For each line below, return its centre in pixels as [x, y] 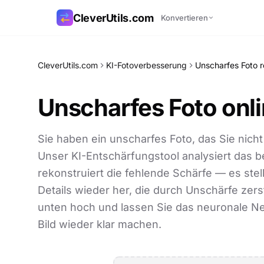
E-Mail [51, 92]
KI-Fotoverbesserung [146, 65]
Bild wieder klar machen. [100, 224]
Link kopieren [64, 58]
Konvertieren [184, 17]
